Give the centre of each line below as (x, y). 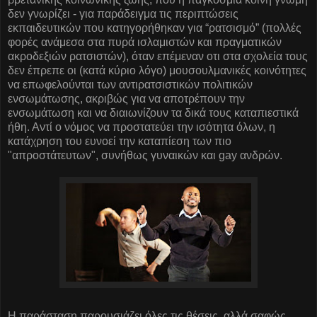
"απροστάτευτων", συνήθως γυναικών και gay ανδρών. (145, 155)
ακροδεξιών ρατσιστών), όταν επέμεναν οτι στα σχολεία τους (158, 56)
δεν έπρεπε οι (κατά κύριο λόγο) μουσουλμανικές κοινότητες (157, 70)
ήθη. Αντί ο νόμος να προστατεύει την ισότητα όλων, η (142, 127)
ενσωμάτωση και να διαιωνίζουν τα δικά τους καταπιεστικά (153, 113)
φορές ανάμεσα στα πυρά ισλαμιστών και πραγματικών (145, 42)
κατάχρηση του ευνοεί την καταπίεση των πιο (120, 141)
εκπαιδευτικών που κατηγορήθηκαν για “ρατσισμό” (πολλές (155, 28)
